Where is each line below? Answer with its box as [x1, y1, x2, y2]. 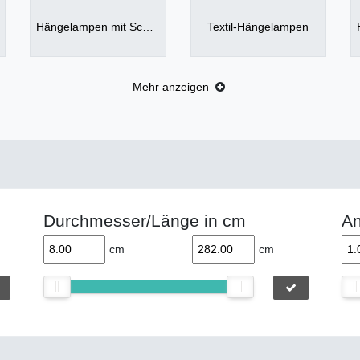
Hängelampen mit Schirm [142, 20, 154, 34]
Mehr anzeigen [133, 80, 209, 94]
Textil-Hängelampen [207, 20, 309, 34]
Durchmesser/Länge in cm [43, 211, 246, 230]
